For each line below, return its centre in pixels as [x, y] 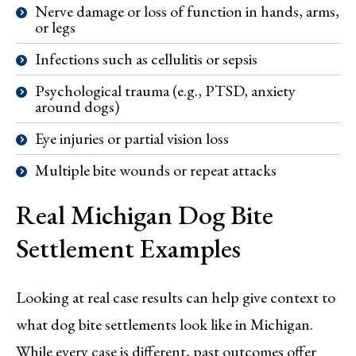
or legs [55, 27]
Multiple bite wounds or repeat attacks [156, 170]
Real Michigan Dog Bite [145, 215]
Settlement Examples [128, 248]
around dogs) [77, 107]
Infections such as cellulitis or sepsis [146, 59]
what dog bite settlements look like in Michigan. [164, 325]
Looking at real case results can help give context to [176, 298]
